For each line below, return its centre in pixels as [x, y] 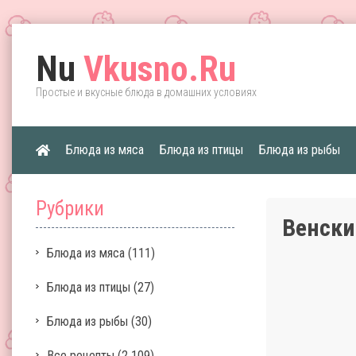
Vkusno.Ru [156, 69]
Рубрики [70, 209]
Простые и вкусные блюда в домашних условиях [146, 92]
